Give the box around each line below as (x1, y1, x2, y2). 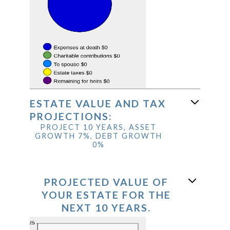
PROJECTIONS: (30, 110, 112, 122)
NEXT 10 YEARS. (61, 201, 151, 214)
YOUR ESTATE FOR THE (41, 188, 171, 201)
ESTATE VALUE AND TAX (30, 97, 166, 109)
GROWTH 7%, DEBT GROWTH (34, 131, 162, 140)
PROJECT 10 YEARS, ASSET (40, 122, 157, 131)
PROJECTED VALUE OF (44, 176, 168, 188)
